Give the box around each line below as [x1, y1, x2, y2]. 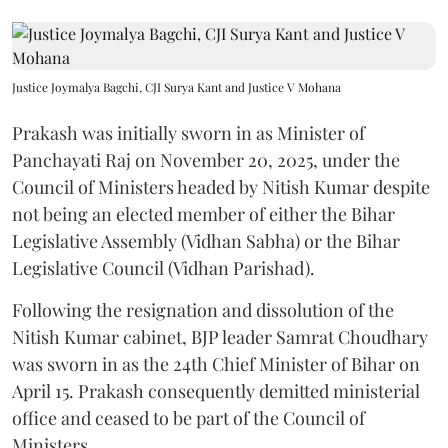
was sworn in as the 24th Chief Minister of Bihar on [12, 352, 420, 376]
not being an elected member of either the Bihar [12, 202, 395, 226]
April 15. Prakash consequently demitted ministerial [12, 379, 420, 403]
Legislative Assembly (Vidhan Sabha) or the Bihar [12, 229, 400, 253]
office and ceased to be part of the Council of [12, 406, 365, 430]
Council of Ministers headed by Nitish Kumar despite [12, 175, 430, 199]
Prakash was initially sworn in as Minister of [12, 121, 365, 145]
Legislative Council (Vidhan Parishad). [12, 256, 315, 280]
